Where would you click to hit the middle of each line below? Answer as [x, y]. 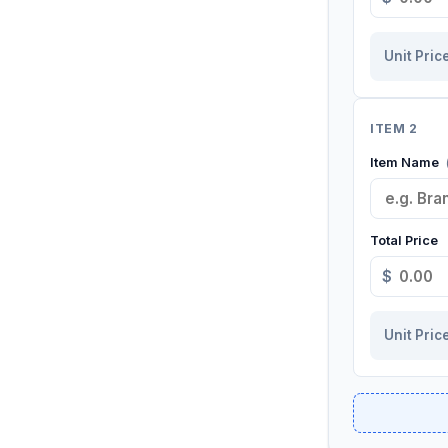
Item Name [406, 162]
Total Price [404, 240]
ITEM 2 [394, 128]
